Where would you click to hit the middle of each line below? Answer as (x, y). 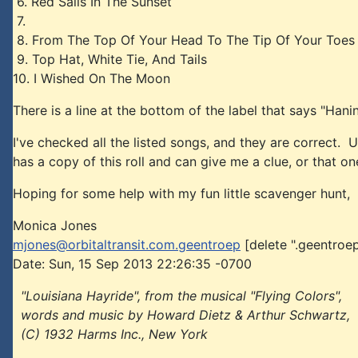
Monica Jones (55, 225)
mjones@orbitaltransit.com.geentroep (127, 245)
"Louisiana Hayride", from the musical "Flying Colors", (177, 296)
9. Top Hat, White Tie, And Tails (110, 59)
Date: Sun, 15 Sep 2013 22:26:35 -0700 (132, 264)
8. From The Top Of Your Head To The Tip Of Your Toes (184, 40)
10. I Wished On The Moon (91, 78)
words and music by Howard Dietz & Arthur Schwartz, (181, 315)
